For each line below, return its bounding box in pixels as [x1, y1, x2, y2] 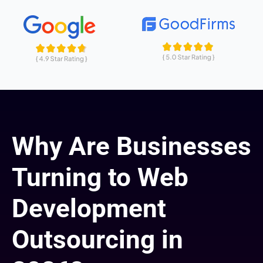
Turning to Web [12, 162, 188, 193]
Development [12, 193, 166, 224]
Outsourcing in [12, 224, 183, 255]
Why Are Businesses [12, 131, 251, 162]
